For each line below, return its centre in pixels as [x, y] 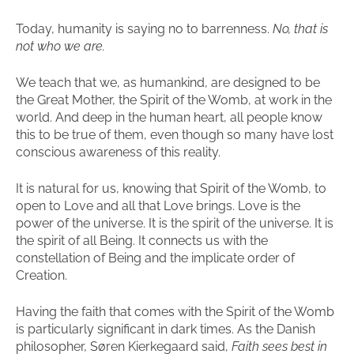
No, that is [300, 29]
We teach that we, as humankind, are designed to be [168, 83]
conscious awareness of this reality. [118, 152]
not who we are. [60, 46]
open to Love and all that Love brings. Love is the [158, 206]
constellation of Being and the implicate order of [155, 258]
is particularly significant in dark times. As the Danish [166, 329]
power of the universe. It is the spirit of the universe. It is [175, 223]
